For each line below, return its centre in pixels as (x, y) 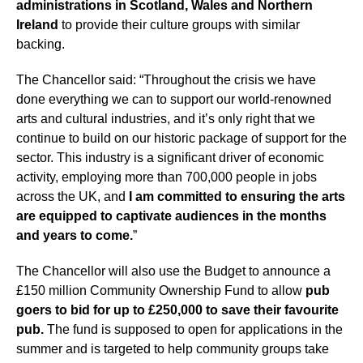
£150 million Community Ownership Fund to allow (161, 290)
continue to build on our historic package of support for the (181, 138)
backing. (41, 44)
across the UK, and (71, 196)
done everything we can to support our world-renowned (174, 99)
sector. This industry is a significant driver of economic (170, 158)
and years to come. (75, 235)
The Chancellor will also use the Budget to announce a (173, 271)
